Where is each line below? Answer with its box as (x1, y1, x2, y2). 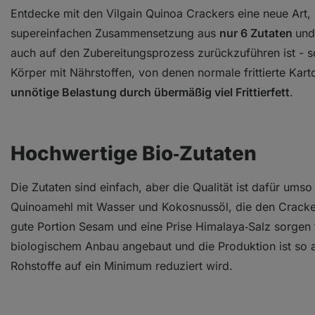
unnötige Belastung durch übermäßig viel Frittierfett (11, 84, 290, 99)
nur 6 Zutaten (219, 25, 295, 40)
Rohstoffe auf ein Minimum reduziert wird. (11, 258, 233, 273)
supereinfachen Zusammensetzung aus (11, 25, 219, 40)
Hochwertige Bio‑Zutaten (11, 141, 257, 165)
